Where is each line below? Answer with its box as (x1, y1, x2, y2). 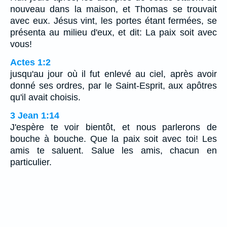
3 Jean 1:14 (10, 110, 59, 121)
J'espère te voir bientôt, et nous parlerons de (10, 122, 217, 133)
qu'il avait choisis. (10, 92, 81, 103)
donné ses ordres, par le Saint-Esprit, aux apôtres (10, 81, 217, 91)
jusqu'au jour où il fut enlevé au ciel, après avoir (10, 69, 217, 80)
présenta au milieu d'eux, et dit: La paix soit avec (10, 27, 217, 38)
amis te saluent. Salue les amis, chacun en (10, 145, 217, 156)
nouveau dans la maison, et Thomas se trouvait (10, 4, 217, 15)
